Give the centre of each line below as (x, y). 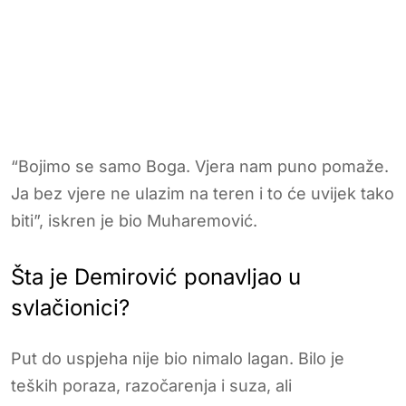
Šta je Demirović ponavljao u (156, 276)
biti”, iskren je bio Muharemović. (134, 220)
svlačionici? (70, 307)
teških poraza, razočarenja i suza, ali (151, 385)
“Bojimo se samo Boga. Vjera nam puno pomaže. (200, 166)
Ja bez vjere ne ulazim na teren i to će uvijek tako (203, 193)
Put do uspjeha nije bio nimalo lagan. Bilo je (178, 358)
